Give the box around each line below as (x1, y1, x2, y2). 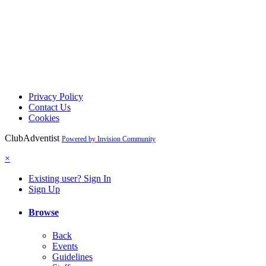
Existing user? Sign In (28, 173, 111, 183)
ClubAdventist (5, 132, 59, 143)
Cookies (28, 112, 59, 123)
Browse (28, 207, 59, 217)
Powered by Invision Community (62, 134, 156, 143)
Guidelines (52, 252, 93, 262)
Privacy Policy (28, 91, 83, 102)
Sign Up (28, 183, 60, 194)
